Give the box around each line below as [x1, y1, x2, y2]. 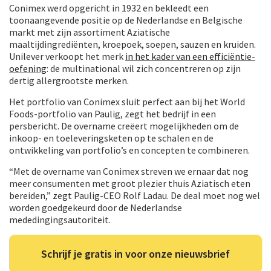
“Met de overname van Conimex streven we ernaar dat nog [9, 165, 249, 177]
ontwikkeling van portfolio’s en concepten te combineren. [9, 143, 250, 156]
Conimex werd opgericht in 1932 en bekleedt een [9, 1, 209, 14]
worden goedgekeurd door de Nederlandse [9, 201, 182, 214]
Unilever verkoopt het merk [9, 50, 125, 62]
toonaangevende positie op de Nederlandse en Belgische [9, 13, 243, 26]
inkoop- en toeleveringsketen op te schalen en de [9, 131, 214, 144]
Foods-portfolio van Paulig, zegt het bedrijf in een [9, 107, 216, 120]
